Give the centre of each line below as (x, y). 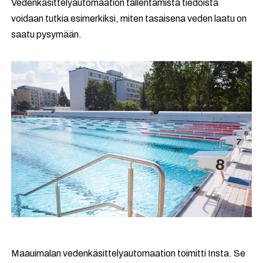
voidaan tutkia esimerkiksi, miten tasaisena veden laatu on (129, 18)
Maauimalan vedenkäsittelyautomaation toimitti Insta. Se (129, 254)
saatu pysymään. (47, 34)
